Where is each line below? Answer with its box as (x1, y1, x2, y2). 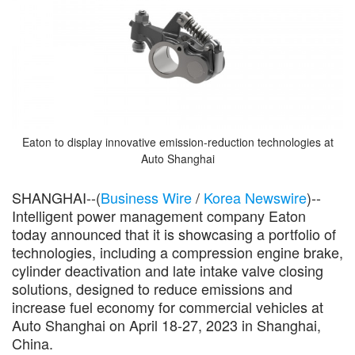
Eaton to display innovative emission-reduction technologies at (21, 133, 334, 150)
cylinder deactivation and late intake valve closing (12, 260, 323, 281)
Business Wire (101, 187, 192, 208)
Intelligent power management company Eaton (12, 205, 306, 226)
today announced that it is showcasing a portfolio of (12, 223, 336, 244)
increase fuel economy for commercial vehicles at (12, 296, 323, 317)
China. (12, 333, 53, 353)
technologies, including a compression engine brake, (12, 242, 343, 262)
